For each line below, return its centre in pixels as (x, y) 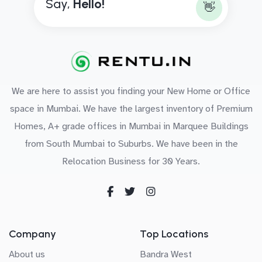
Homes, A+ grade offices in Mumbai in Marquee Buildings (131, 127)
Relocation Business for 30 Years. (131, 162)
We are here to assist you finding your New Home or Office (131, 92)
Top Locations (174, 234)
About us (27, 255)
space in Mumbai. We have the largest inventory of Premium (131, 109)
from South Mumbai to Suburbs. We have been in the (131, 144)
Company (32, 234)
